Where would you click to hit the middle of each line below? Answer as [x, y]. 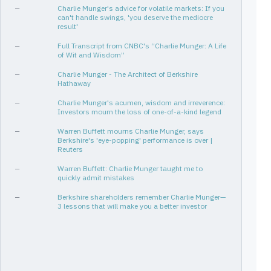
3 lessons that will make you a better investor [132, 206]
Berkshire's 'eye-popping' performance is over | [135, 140]
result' [68, 26]
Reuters [70, 149]
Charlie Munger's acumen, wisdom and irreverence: [141, 103]
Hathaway [74, 83]
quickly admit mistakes [96, 178]
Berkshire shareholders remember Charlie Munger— [142, 197]
